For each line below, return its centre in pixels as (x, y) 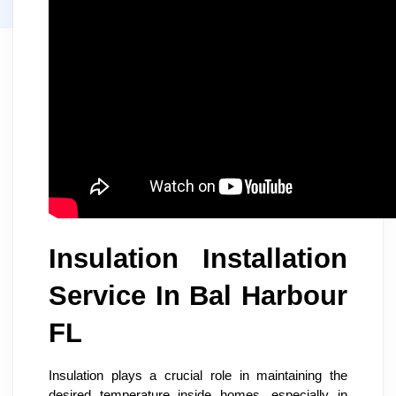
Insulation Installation (198, 258)
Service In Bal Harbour (198, 295)
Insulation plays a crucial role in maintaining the (198, 376)
